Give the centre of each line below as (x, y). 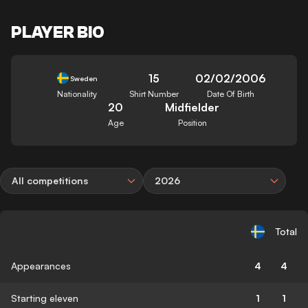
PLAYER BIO (58, 32)
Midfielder (192, 107)
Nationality (77, 93)
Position (192, 122)
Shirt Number (154, 93)
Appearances (41, 265)
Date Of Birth (231, 93)
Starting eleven (45, 298)
